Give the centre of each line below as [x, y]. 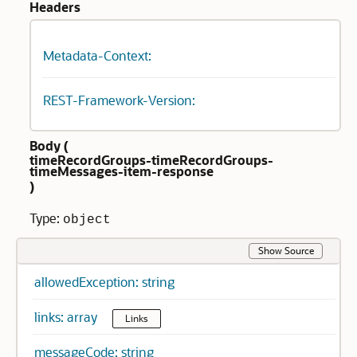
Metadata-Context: [97, 55]
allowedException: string [104, 282]
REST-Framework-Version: [119, 100]
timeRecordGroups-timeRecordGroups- [151, 160]
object [87, 220]
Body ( [49, 145]
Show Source [286, 250]
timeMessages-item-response [122, 171]
